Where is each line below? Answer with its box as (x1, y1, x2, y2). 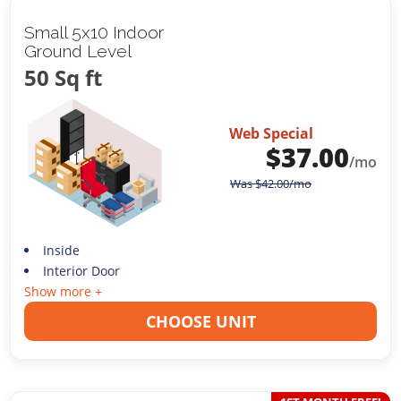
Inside (42, 241, 80, 259)
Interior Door (42, 261, 120, 279)
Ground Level (24, 41, 132, 62)
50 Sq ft (24, 63, 103, 93)
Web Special (228, 124, 313, 144)
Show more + (24, 282, 103, 300)
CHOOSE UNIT (145, 310, 256, 332)
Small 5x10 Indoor (24, 22, 165, 43)
